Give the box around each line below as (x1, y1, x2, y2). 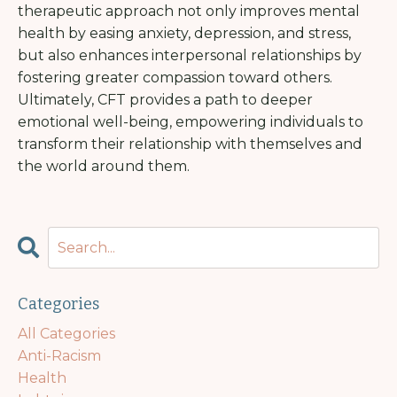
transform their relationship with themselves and (18, 136, 362, 153)
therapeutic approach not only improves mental (18, 3, 360, 20)
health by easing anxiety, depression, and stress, (18, 25, 351, 43)
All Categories (18, 325, 115, 343)
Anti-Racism (18, 347, 101, 365)
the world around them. (18, 158, 190, 175)
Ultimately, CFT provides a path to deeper (18, 91, 313, 109)
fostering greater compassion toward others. (18, 69, 332, 87)
